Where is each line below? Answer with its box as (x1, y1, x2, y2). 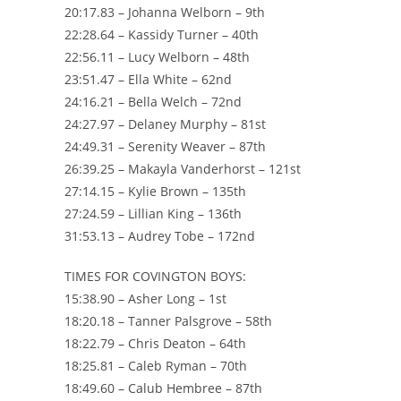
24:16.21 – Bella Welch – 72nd (64, 92, 242, 110)
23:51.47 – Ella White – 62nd (64, 70, 232, 88)
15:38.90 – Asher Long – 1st (64, 289, 226, 307)
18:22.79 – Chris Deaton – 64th (64, 334, 246, 352)
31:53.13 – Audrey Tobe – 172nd (64, 226, 255, 244)
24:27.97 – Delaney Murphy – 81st (64, 115, 266, 132)
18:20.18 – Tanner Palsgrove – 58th (64, 311, 272, 329)
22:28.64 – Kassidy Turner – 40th (64, 25, 259, 43)
